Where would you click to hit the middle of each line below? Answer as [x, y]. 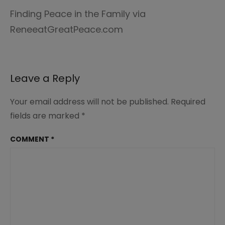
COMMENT [30, 139]
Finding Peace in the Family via [78, 14]
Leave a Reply [45, 78]
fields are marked [46, 116]
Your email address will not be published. [89, 102]
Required [188, 102]
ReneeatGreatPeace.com [67, 29]
